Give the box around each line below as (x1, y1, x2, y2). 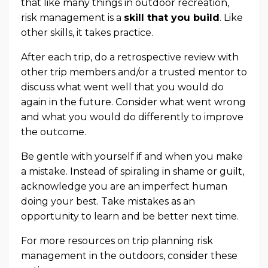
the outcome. (21, 126, 86, 138)
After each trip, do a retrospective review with (21, 51, 239, 63)
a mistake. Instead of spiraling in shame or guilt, (21, 165, 244, 177)
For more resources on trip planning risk (21, 234, 213, 246)
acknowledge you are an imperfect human (21, 180, 227, 192)
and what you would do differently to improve (21, 111, 243, 123)
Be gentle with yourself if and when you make (21, 150, 243, 162)
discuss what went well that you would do (21, 81, 224, 93)
